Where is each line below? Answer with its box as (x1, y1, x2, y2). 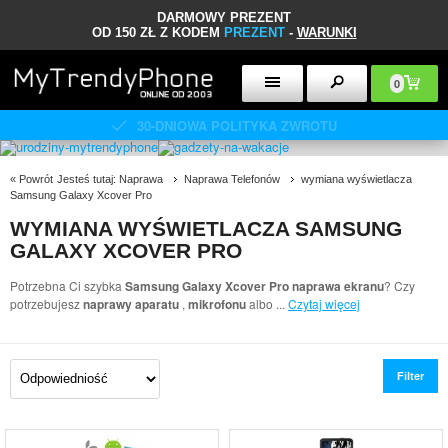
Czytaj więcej (288, 295, 360, 312)
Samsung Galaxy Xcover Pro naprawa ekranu (125, 277, 384, 295)
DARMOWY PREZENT (157, 10, 291, 25)
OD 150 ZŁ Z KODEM (91, 25, 224, 40)
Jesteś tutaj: (57, 173, 119, 185)
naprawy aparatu (83, 295, 179, 313)
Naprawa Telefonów (184, 173, 280, 185)
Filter (397, 370, 424, 382)
